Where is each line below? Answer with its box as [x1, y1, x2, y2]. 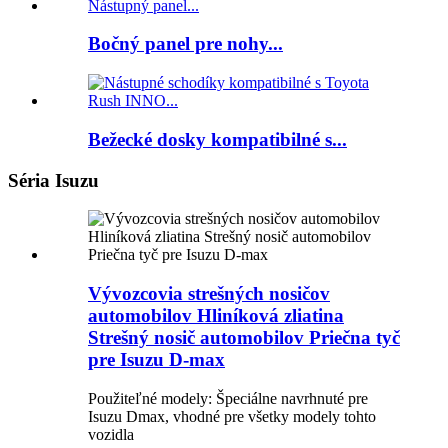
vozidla [88, 425, 134, 443]
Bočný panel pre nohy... [88, 33, 283, 55]
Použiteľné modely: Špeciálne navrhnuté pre [88, 389, 368, 407]
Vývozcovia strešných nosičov [88, 282, 330, 304]
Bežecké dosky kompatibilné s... [88, 128, 347, 150]
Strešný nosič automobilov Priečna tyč [88, 326, 400, 348]
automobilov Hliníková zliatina [88, 304, 344, 326]
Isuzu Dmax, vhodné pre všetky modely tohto [88, 407, 376, 425]
